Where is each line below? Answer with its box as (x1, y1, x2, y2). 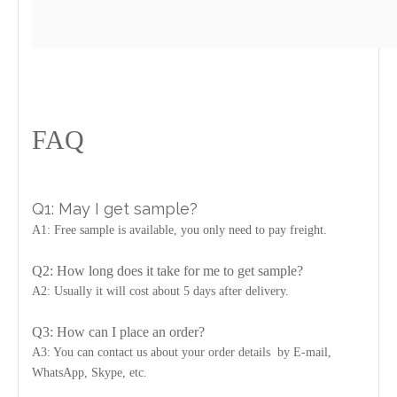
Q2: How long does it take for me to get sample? (32, 261, 303, 279)
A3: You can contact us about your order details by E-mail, (32, 345, 331, 359)
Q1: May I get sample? (32, 198, 198, 218)
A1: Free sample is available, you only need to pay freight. (32, 222, 327, 237)
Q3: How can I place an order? (32, 323, 205, 340)
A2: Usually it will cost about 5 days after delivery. (32, 284, 289, 298)
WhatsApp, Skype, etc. (32, 365, 147, 379)
